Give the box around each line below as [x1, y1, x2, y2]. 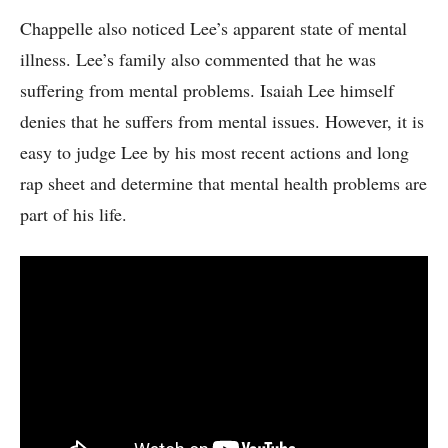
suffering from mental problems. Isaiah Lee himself [20, 78, 394, 103]
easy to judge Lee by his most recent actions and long [20, 140, 409, 165]
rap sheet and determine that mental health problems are [20, 171, 427, 196]
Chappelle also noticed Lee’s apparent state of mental [20, 16, 407, 41]
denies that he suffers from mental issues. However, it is [20, 109, 424, 134]
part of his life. [20, 202, 127, 227]
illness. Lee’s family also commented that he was [20, 47, 376, 72]
